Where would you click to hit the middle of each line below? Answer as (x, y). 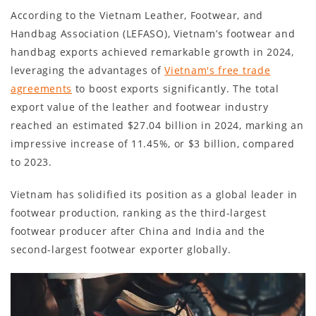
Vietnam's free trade (218, 70)
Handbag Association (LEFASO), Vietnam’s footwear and (153, 33)
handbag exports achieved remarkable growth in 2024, (152, 51)
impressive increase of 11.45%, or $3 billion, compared (153, 143)
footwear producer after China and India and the (138, 231)
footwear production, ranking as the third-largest (139, 212)
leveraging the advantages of (88, 70)
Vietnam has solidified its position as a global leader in (154, 194)
